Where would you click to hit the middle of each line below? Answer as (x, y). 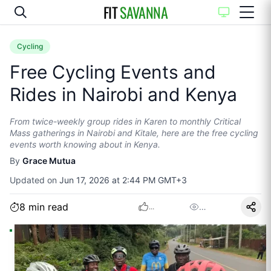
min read (47, 207)
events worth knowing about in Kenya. (85, 144)
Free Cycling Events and (113, 72)
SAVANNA (144, 12)
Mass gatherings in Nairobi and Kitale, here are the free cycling (134, 133)
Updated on (34, 180)
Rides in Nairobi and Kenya (123, 94)
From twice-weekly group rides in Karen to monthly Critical (125, 121)
